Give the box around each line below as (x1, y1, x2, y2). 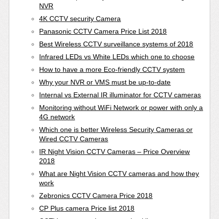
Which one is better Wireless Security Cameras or (39, 125, 193, 133)
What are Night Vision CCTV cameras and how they (39, 169, 199, 177)
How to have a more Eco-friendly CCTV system (39, 65, 185, 73)
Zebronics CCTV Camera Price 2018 (39, 191, 153, 199)
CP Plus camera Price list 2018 (39, 204, 135, 212)
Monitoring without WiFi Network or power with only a (39, 103, 203, 111)
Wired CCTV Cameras (39, 134, 109, 143)
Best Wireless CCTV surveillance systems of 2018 (39, 40, 194, 48)
